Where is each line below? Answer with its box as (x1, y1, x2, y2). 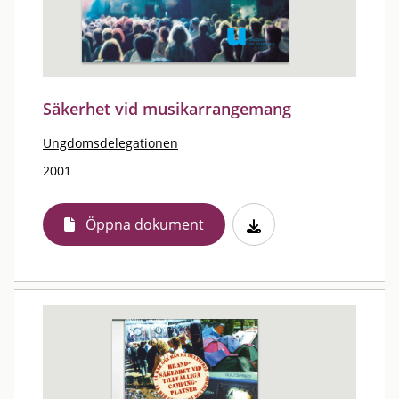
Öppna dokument (85, 215, 204, 234)
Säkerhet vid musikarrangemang (43, 98, 291, 119)
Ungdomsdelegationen (43, 134, 178, 151)
